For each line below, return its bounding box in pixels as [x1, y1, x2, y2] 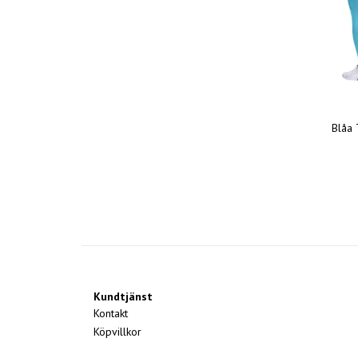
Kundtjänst [93, 289, 153, 304]
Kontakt [93, 306, 128, 321]
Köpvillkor [93, 324, 141, 340]
